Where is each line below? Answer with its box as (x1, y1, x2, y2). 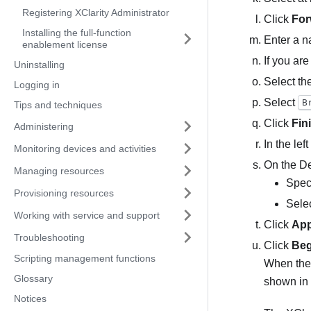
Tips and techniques (14, 99, 102, 110)
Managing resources (14, 165, 104, 176)
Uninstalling (14, 59, 65, 70)
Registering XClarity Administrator (22, 7, 169, 18)
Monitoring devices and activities (14, 142, 156, 154)
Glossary (14, 273, 53, 284)
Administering (14, 120, 74, 132)
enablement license (22, 39, 108, 50)
